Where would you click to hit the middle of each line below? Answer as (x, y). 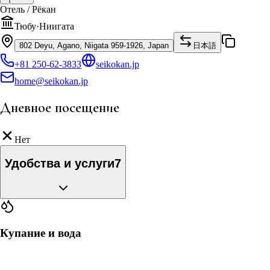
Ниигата (57, 26)
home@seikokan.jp (51, 81)
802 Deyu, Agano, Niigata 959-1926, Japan (94, 45)
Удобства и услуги (60, 164)
